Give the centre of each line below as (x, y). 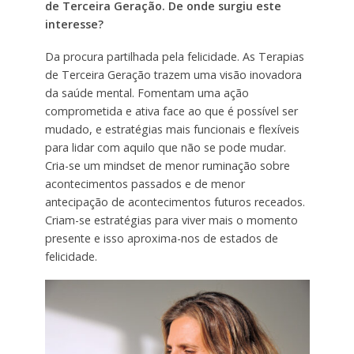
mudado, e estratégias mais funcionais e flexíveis (172, 130)
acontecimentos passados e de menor (145, 184)
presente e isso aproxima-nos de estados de (161, 239)
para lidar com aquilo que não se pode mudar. (165, 148)
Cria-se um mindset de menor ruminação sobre (167, 166)
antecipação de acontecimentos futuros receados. (175, 202)
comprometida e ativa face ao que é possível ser (171, 111)
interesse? (74, 24)
